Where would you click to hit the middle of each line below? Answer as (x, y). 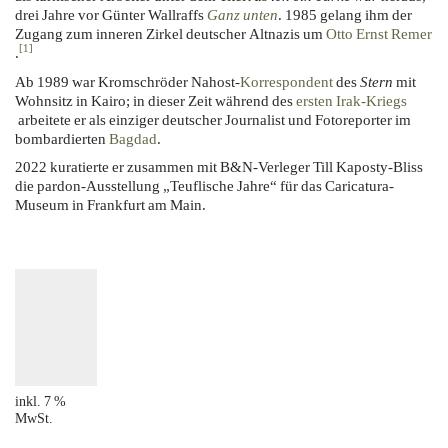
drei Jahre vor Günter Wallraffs (111, 14)
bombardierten (62, 138)
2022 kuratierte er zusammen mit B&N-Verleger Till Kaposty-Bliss (219, 166)
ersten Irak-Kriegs (351, 100)
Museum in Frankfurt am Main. (110, 204)
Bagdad (133, 138)
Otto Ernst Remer (379, 33)
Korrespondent (286, 81)
